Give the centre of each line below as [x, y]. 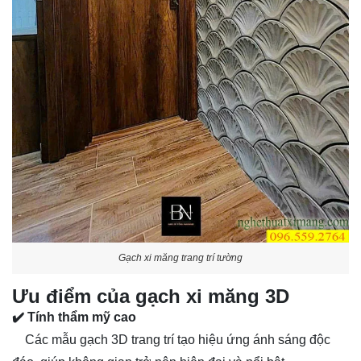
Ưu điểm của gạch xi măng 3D [151, 296]
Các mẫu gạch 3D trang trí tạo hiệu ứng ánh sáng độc [171, 339]
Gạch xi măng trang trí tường [180, 258]
